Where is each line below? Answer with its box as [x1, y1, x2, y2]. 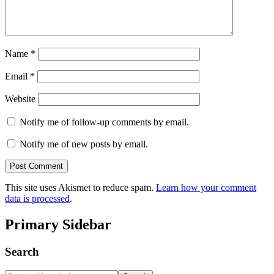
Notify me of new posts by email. [20, 139, 148, 150]
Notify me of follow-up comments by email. [20, 117, 189, 128]
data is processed [5, 193, 70, 204]
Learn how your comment [156, 182, 256, 193]
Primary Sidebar [5, 217, 111, 233]
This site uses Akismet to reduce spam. [5, 182, 156, 193]
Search [5, 245, 39, 259]
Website [5, 94, 35, 105]
